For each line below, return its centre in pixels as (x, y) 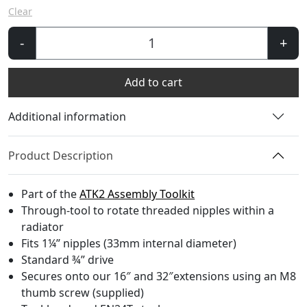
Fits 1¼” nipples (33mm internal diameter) (129, 244)
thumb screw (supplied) (83, 293)
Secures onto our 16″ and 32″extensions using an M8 (159, 277)
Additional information (67, 117)
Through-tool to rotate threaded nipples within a (148, 211)
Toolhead (32, 83)
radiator (43, 227)
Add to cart (153, 83)
